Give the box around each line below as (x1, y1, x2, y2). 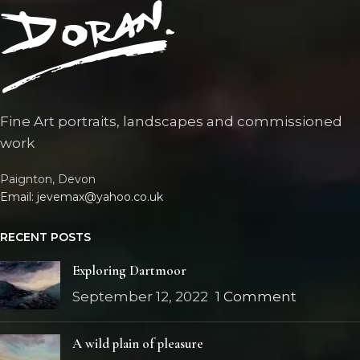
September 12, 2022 (72, 288, 208, 305)
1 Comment (215, 288, 297, 305)
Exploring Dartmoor (72, 262, 186, 280)
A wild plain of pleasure (72, 335, 203, 353)
